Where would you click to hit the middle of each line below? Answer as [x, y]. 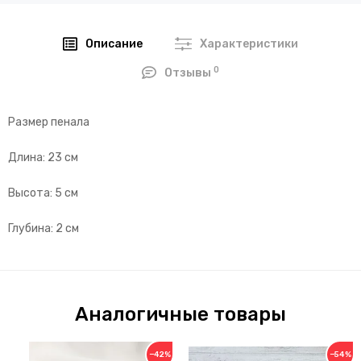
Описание [114, 44]
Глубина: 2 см [44, 229]
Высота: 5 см [43, 193]
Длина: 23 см [43, 158]
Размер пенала [49, 122]
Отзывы [189, 73]
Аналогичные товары [180, 315]
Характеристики [249, 44]
